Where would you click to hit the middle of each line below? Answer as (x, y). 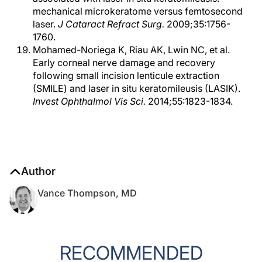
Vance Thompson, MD (87, 193)
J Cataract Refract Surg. (111, 24)
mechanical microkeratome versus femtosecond (138, 11)
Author (38, 171)
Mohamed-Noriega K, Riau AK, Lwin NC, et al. (131, 50)
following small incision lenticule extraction (126, 75)
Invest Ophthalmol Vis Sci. (89, 101)
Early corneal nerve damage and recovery (124, 63)
